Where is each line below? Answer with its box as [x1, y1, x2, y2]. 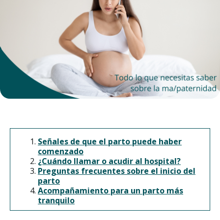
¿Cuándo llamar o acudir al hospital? [38, 155, 181, 166]
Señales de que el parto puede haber [38, 136, 182, 147]
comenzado [38, 145, 83, 157]
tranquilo [38, 194, 75, 206]
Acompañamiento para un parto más [38, 185, 183, 196]
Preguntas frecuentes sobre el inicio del [38, 165, 195, 176]
